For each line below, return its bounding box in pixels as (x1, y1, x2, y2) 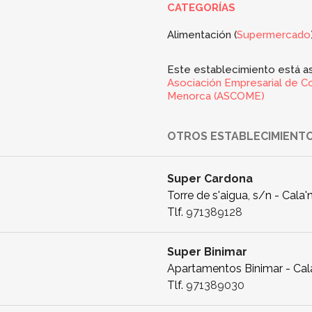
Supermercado (237, 28, 311, 41)
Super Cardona (167, 171, 253, 185)
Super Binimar (167, 244, 247, 258)
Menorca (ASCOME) (167, 89, 265, 102)
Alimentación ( (167, 28, 237, 41)
